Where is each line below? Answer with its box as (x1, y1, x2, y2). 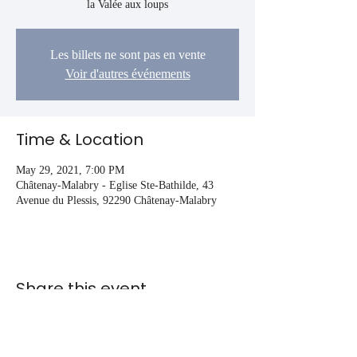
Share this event (16, 277, 147, 300)
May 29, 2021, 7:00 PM (16, 164, 124, 177)
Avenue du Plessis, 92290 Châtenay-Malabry (16, 194, 217, 207)
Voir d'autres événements (65, 67, 190, 81)
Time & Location (16, 128, 143, 151)
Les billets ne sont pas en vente (49, 48, 206, 62)
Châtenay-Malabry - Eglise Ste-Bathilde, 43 (16, 179, 214, 192)
